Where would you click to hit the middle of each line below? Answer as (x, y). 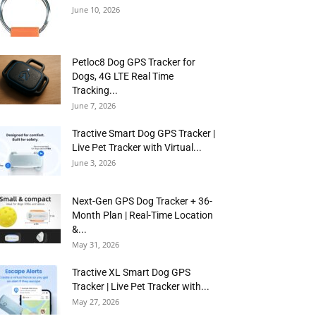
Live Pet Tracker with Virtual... (137, 147)
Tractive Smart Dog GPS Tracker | (144, 133)
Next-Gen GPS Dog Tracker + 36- (142, 201)
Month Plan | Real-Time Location (142, 215)
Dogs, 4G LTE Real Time (123, 76)
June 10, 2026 (96, 10)
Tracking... (95, 90)
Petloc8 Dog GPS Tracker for (134, 62)
